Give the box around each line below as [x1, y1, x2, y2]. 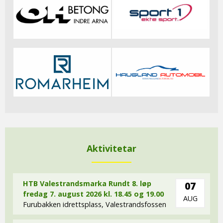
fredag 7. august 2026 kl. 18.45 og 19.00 [23, 189, 164, 199]
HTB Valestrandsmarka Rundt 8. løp [23, 178, 151, 188]
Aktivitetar [87, 142, 136, 154]
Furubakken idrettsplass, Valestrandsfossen [23, 199, 166, 209]
